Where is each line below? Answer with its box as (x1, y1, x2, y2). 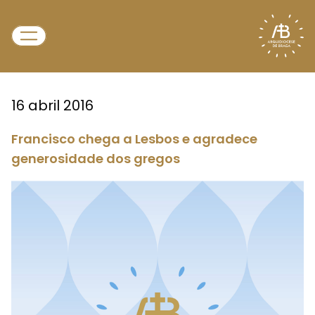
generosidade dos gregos (11, 150, 180, 167)
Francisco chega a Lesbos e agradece (11, 130, 257, 148)
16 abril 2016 (11, 96, 94, 115)
